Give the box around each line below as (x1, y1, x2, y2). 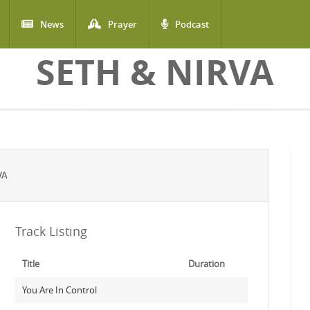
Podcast (175, 18, 209, 30)
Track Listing (15, 223, 87, 239)
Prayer (108, 18, 137, 30)
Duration (188, 257, 225, 270)
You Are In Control (21, 284, 97, 296)
